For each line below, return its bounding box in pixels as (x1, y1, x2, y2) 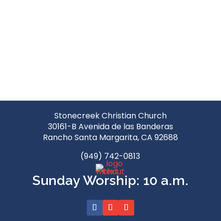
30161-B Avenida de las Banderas (47, 121, 173, 132)
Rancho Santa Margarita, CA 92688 (42, 132, 178, 143)
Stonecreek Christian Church (54, 110, 167, 121)
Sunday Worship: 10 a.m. (32, 173, 188, 188)
